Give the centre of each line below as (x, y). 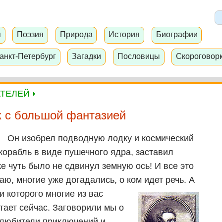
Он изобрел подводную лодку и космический (101, 139)
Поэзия (30, 34)
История (124, 34)
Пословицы (139, 56)
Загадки (87, 56)
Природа (76, 34)
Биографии (177, 34)
